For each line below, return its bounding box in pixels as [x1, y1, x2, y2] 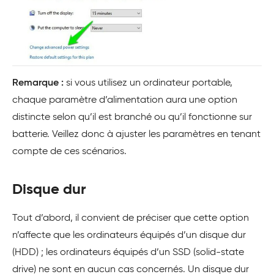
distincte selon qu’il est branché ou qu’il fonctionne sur [12, 112, 252, 122]
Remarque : [12, 78, 64, 88]
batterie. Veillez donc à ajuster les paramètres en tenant [12, 129, 261, 139]
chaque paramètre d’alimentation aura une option [12, 95, 237, 105]
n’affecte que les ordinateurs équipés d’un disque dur [12, 230, 246, 240]
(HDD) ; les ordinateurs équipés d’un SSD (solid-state [12, 247, 244, 257]
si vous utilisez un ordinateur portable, [64, 78, 232, 88]
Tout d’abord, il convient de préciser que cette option [12, 213, 249, 223]
